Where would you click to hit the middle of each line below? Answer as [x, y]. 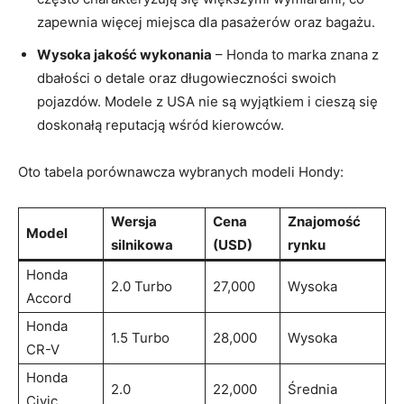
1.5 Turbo [140, 337]
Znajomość [324, 221]
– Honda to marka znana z [295, 54]
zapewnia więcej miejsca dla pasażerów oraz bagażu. [206, 22]
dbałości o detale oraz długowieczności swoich [187, 78]
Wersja [134, 221]
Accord [49, 298]
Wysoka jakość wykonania [124, 54]
